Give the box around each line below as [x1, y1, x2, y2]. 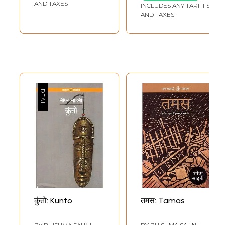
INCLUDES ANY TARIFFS [141, 1, 210, 9]
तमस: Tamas [141, 195, 185, 205]
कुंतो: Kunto [34, 195, 72, 205]
